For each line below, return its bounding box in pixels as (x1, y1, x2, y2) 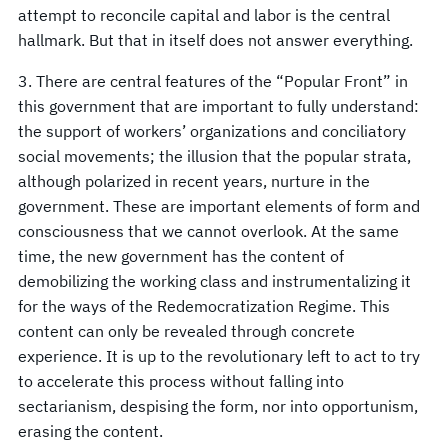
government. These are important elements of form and (18, 195, 420, 216)
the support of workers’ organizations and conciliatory (18, 120, 406, 141)
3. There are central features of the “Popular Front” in (18, 70, 408, 91)
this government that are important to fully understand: (18, 95, 419, 116)
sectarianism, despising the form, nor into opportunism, (18, 395, 418, 416)
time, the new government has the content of (18, 245, 344, 266)
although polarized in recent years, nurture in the (18, 170, 370, 191)
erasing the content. (18, 420, 163, 441)
